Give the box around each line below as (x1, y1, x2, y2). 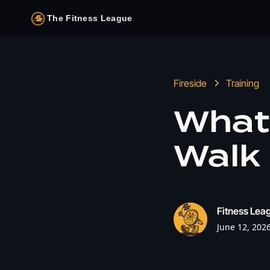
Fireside (174, 77, 207, 89)
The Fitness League (47, 13, 133, 23)
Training (226, 77, 259, 89)
